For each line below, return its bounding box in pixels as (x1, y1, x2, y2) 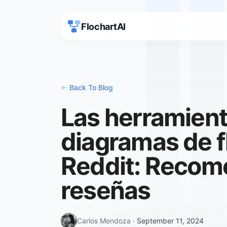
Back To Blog (69, 83, 113, 92)
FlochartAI (81, 21, 126, 32)
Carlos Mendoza (77, 216, 131, 225)
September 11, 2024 (137, 216, 204, 225)
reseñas (61, 175, 150, 205)
